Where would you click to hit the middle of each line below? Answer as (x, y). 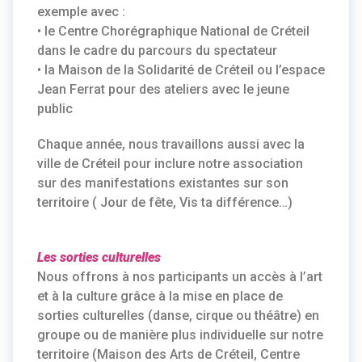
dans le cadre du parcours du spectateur (157, 51)
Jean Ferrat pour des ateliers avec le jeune (163, 89)
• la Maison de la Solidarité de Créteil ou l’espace (181, 70)
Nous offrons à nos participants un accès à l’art (180, 277)
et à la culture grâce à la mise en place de (160, 296)
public (55, 109)
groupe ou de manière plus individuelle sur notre (180, 335)
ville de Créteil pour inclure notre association (170, 164)
